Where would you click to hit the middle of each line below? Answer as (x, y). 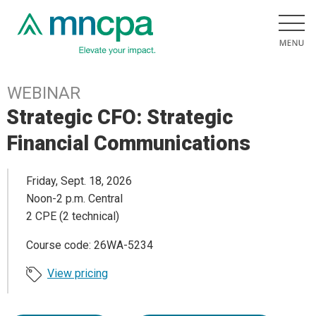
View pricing (78, 274)
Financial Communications (129, 143)
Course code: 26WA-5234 (90, 245)
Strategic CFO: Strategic (120, 117)
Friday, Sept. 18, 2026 (79, 181)
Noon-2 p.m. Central (74, 199)
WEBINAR (44, 93)
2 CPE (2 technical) (73, 217)
